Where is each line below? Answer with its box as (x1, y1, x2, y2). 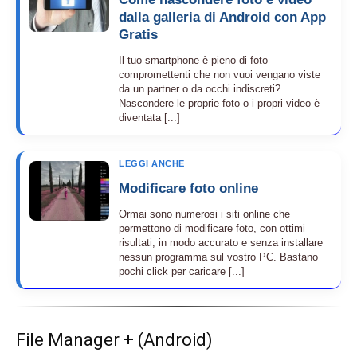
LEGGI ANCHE (119, 159, 185, 169)
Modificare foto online (119, 181, 258, 197)
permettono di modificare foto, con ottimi (119, 222, 305, 235)
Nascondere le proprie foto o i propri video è (119, 97, 320, 110)
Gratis (119, 27, 158, 43)
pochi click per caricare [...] (119, 265, 245, 278)
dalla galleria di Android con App (119, 10, 326, 25)
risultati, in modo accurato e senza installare (119, 237, 323, 249)
